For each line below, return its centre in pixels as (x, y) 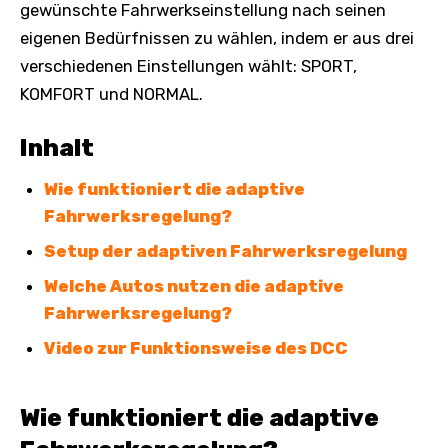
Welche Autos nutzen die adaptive (194, 285)
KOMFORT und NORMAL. (111, 93)
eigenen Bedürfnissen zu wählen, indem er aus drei (217, 37)
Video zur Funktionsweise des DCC (196, 347)
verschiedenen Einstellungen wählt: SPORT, (188, 65)
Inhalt (57, 147)
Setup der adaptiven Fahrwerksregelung (225, 250)
